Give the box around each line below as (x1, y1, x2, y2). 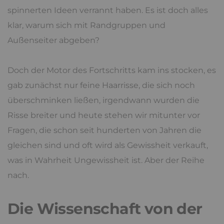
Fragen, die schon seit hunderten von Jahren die (7, 125, 201, 135)
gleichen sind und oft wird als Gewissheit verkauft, (7, 140, 208, 150)
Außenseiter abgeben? (7, 35, 99, 45)
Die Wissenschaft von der (7, 199, 202, 218)
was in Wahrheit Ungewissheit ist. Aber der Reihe (7, 155, 204, 165)
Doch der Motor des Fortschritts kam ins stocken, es (7, 65, 216, 75)
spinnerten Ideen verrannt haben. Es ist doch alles (7, 5, 208, 15)
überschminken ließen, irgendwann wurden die (7, 95, 199, 105)
